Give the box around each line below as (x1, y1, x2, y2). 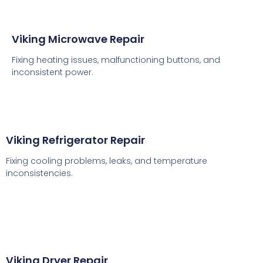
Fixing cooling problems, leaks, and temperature (6, 155, 207, 167)
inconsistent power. (12, 66, 93, 79)
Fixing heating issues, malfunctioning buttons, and (12, 54, 220, 66)
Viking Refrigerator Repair (6, 133, 145, 148)
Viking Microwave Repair (12, 32, 144, 47)
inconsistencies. (6, 167, 73, 180)
